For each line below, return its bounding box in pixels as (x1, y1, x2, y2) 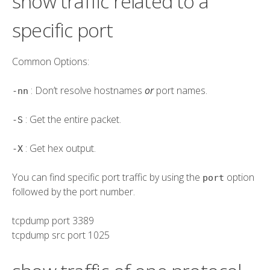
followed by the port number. (12, 185, 135, 199)
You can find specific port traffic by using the (12, 171, 202, 184)
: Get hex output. (23, 142, 96, 155)
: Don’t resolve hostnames (28, 84, 145, 98)
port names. (154, 84, 207, 98)
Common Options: (12, 55, 89, 69)
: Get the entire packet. (23, 113, 121, 127)
